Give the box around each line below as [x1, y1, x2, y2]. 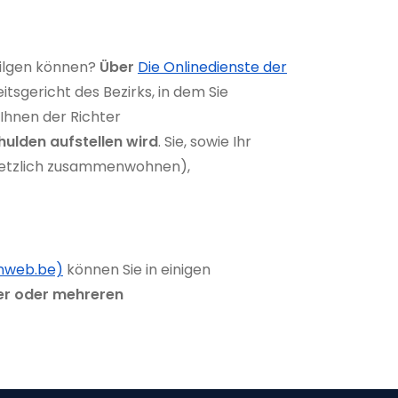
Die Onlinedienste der [138, 56, 287, 77]
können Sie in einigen [63, 259, 211, 280]
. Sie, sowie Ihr [158, 131, 251, 152]
